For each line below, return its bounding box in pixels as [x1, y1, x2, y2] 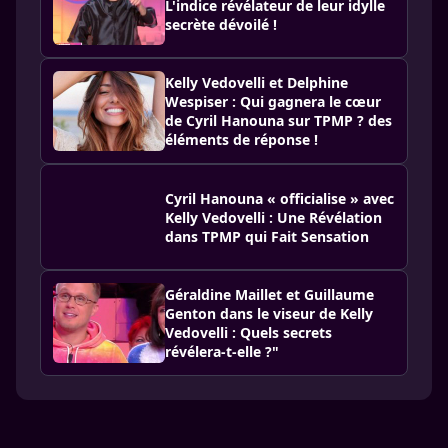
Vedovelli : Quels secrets [165, 323, 332, 343]
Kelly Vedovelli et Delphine [165, 73, 348, 93]
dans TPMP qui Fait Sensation [165, 226, 369, 246]
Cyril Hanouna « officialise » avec [165, 188, 394, 208]
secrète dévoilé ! [165, 14, 277, 34]
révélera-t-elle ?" [165, 342, 279, 362]
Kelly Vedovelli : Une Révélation [165, 207, 382, 227]
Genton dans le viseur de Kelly [165, 304, 373, 324]
